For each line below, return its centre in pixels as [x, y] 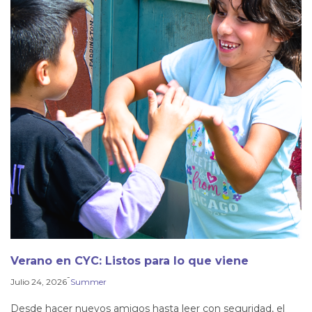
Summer [88, 282]
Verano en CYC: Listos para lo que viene [130, 260]
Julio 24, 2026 [39, 282]
